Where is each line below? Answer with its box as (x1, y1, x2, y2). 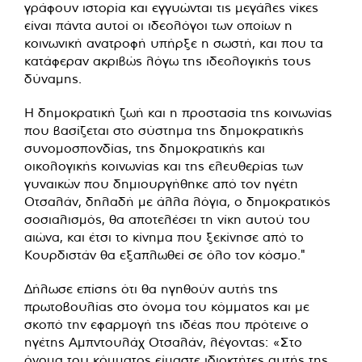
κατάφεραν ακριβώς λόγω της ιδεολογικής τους (24, 53, 311, 69)
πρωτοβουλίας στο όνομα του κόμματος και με (24, 298, 309, 315)
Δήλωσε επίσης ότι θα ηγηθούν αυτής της (24, 280, 278, 297)
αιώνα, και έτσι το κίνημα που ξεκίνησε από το (24, 229, 304, 246)
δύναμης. (24, 70, 82, 87)
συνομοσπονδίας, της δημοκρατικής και (24, 140, 265, 157)
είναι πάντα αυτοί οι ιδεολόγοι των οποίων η (24, 17, 293, 34)
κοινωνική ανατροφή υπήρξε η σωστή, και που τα (24, 35, 323, 52)
